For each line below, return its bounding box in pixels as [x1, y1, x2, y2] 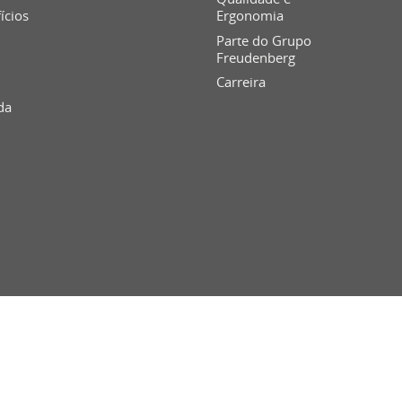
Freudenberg [215, 48, 295, 66]
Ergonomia [215, 6, 284, 25]
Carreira [215, 73, 266, 92]
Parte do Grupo [215, 31, 311, 49]
